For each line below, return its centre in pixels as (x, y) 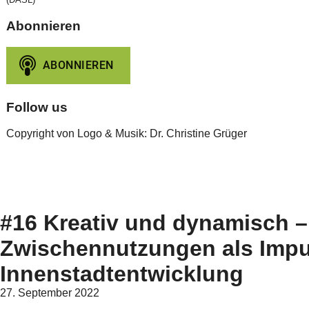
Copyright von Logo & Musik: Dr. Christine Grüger (126, 134)
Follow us (37, 107)
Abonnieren (43, 26)
